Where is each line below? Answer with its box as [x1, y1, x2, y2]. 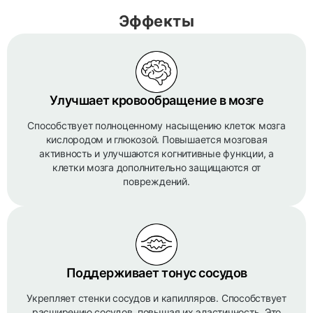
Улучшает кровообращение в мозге [49, 93, 264, 108]
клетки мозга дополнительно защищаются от [52, 161, 261, 173]
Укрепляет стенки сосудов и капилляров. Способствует [27, 292, 286, 304]
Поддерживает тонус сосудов [66, 265, 247, 280]
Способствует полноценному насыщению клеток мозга [27, 119, 286, 131]
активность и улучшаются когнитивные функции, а [39, 147, 274, 159]
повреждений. [123, 175, 190, 187]
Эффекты [118, 12, 195, 30]
